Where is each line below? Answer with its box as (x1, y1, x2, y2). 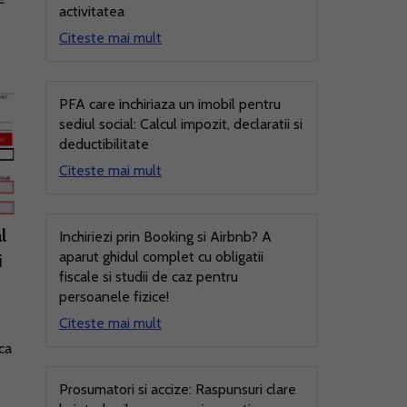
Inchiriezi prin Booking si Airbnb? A (59, 228, 272, 245)
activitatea (59, 3, 124, 20)
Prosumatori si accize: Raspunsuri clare (59, 381, 296, 398)
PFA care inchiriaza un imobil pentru (59, 95, 281, 113)
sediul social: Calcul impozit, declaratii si (59, 115, 303, 133)
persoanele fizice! (59, 288, 169, 305)
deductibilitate (59, 135, 149, 153)
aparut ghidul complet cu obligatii (59, 248, 263, 265)
